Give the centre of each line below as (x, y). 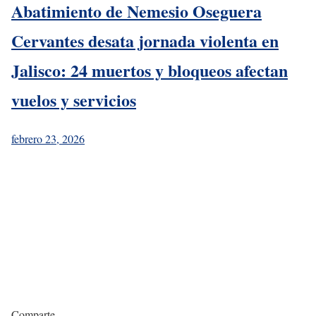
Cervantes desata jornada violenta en (145, 41)
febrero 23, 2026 (48, 139)
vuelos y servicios (74, 100)
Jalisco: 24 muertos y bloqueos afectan (150, 71)
